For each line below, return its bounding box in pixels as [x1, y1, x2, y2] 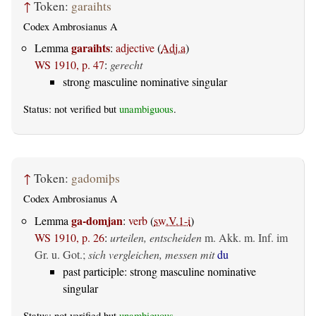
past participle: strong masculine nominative [63, 263, 256, 279]
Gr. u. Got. [35, 246, 83, 262]
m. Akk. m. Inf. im [205, 229, 288, 245]
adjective [116, 40, 154, 56]
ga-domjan [71, 212, 123, 229]
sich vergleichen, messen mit [88, 246, 214, 262]
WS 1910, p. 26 [35, 229, 104, 245]
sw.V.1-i [154, 212, 190, 228]
